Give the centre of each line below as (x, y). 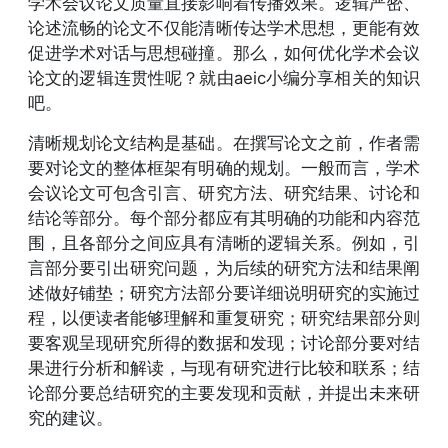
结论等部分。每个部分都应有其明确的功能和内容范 (224, 217)
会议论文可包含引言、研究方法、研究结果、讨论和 (224, 192)
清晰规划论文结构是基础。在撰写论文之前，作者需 (224, 142)
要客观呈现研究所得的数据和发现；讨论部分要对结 (224, 342)
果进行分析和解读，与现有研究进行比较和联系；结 (224, 367)
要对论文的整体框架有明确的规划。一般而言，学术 (224, 167)
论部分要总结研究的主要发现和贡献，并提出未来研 (224, 392)
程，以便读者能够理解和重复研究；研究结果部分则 (224, 317)
